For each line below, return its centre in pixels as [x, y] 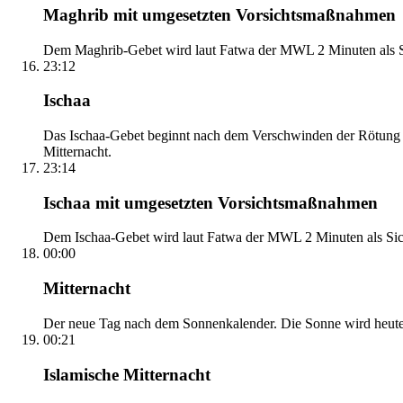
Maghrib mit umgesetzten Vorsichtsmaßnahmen [219, 14]
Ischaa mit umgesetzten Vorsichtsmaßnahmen [210, 202]
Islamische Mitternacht [127, 374]
